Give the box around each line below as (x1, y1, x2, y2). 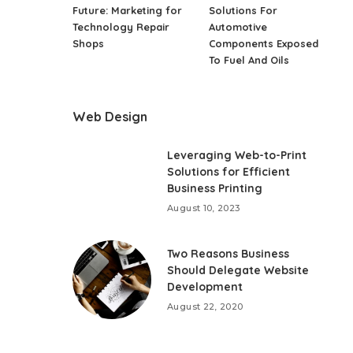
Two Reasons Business (167, 246, 290, 261)
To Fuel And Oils (209, 53, 290, 66)
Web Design (72, 108, 148, 124)
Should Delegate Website (167, 262, 310, 277)
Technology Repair (72, 20, 170, 33)
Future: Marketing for (72, 3, 183, 17)
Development (167, 279, 243, 294)
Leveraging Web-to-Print (167, 147, 307, 162)
